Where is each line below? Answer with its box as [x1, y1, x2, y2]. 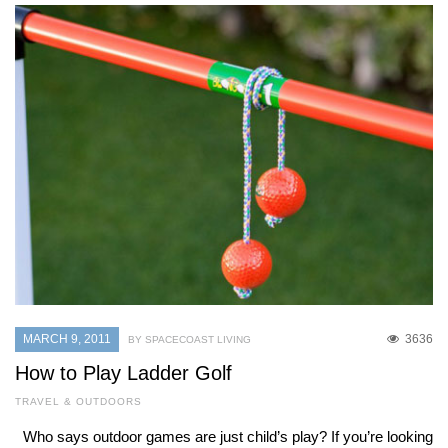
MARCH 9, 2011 [23, 332, 111, 347]
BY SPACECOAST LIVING [128, 334, 251, 346]
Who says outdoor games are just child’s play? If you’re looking [15, 428, 433, 446]
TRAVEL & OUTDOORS [15, 396, 142, 408]
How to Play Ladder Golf [15, 362, 232, 385]
